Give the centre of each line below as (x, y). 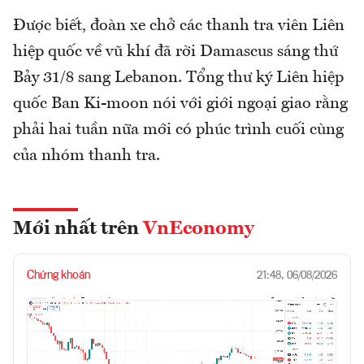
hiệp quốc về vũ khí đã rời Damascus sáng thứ (175, 52)
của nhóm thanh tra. (87, 156)
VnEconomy (199, 229)
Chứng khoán (58, 275)
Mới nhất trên (78, 229)
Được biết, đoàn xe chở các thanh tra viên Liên (179, 26)
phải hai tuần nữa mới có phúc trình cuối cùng (178, 130)
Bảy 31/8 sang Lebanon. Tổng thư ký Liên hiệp (178, 78)
